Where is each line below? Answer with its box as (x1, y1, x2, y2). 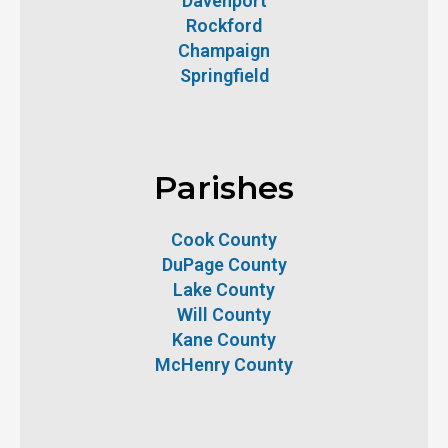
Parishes (154, 167, 294, 207)
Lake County (173, 278, 275, 300)
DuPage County (161, 253, 287, 275)
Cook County (171, 228, 277, 250)
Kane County (172, 328, 276, 350)
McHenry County (155, 353, 293, 375)
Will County (177, 303, 271, 325)
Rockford (186, 14, 262, 36)
